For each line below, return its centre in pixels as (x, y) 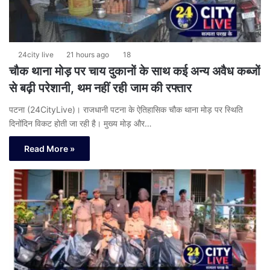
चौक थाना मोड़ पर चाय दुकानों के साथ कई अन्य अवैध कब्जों (135, 71)
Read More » (49, 148)
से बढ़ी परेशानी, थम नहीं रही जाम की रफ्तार (100, 88)
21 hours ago (88, 54)
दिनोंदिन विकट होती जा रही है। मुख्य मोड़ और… (80, 123)
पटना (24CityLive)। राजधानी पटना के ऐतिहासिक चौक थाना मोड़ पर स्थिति (126, 109)
